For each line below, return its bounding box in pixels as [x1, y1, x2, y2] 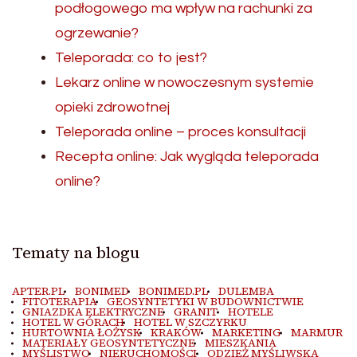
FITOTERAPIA [22, 294, 97, 310]
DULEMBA [218, 284, 274, 300]
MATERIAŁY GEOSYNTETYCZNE [22, 335, 195, 351]
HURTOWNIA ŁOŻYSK [22, 325, 141, 341]
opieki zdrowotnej [55, 100, 170, 116]
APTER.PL [12, 284, 65, 300]
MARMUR [291, 325, 343, 341]
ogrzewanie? [55, 25, 139, 41]
